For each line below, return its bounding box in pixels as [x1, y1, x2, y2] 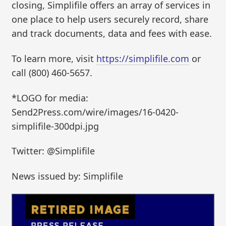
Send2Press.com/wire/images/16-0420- [12, 105, 179, 118]
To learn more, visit [12, 52, 97, 65]
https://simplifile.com [96, 52, 190, 65]
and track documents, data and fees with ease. [12, 27, 212, 40]
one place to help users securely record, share [12, 13, 209, 26]
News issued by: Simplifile [12, 169, 124, 182]
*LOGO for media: [12, 91, 89, 104]
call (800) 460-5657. [12, 66, 93, 79]
